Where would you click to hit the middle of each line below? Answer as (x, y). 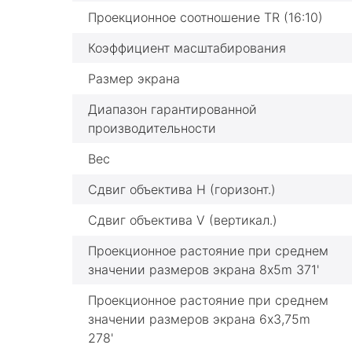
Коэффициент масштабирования (187, 48)
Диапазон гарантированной (172, 109)
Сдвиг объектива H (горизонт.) (182, 189)
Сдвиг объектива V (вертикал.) (183, 220)
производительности (152, 128)
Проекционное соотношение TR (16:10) (205, 17)
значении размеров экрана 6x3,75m (199, 319)
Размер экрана (134, 79)
